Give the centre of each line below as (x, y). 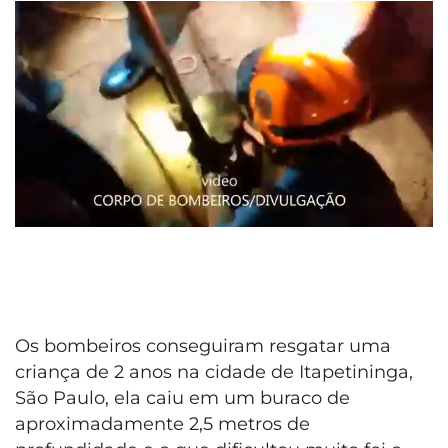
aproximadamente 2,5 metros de (162, 424)
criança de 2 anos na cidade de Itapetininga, (214, 372)
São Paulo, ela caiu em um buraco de (182, 398)
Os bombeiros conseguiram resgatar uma (203, 346)
